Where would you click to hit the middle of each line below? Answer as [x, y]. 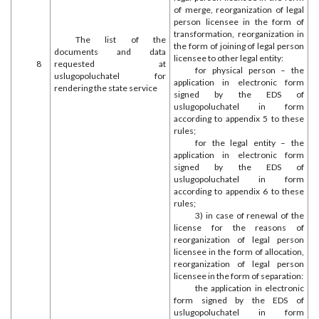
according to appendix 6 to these [239, 191]
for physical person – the [250, 70]
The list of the [121, 40]
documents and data [110, 52]
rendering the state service [106, 88]
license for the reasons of [239, 228]
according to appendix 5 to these [239, 119]
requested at [110, 64]
